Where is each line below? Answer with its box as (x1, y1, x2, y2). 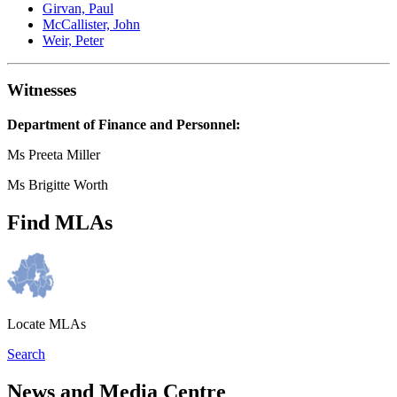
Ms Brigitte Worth (7, 177, 108, 192)
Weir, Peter (43, 32, 104, 48)
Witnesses (7, 81, 76, 100)
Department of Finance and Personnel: (7, 117, 240, 132)
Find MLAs (7, 210, 113, 234)
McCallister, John (43, 16, 140, 32)
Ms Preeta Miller (7, 147, 100, 162)
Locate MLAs (7, 315, 86, 331)
